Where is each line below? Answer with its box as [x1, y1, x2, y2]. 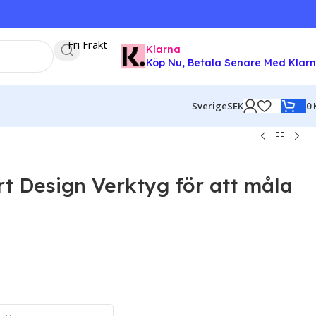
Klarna [146, 43, 181, 56]
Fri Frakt [68, 37, 107, 51]
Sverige [192, 99, 227, 112]
